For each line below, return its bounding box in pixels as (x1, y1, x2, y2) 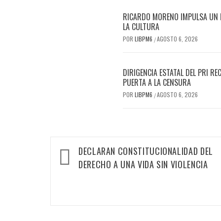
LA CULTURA (123, 21, 159, 33)
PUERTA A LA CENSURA (123, 76, 191, 89)
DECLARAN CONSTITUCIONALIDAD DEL (78, 145, 213, 158)
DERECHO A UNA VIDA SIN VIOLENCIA (78, 158, 208, 171)
